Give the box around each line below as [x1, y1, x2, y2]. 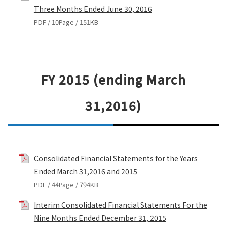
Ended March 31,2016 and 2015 [33, 166, 137, 177]
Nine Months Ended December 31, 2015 [33, 213, 166, 223]
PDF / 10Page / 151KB [33, 17, 98, 27]
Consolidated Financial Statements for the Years [33, 153, 198, 164]
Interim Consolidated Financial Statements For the [33, 200, 207, 210]
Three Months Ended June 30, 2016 [33, 3, 152, 14]
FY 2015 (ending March [41, 70, 186, 88]
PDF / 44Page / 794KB [33, 180, 98, 190]
